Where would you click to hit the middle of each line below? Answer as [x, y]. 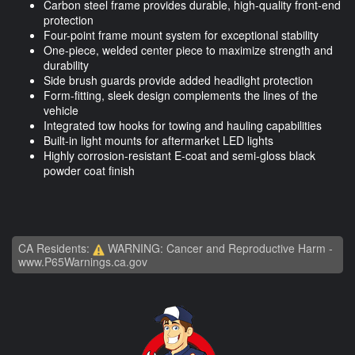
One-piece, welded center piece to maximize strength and [188, 50]
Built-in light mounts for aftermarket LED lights [158, 141]
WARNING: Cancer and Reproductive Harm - [219, 248]
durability [66, 65]
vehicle [61, 111]
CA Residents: [55, 248]
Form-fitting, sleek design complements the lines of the [181, 95]
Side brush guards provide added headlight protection [178, 80]
